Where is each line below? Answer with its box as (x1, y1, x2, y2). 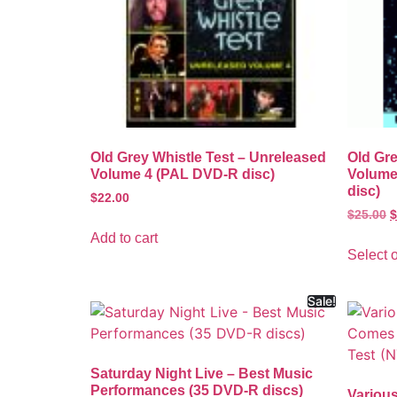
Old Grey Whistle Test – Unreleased (90, 150, 326, 165)
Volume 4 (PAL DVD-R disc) (90, 167, 275, 182)
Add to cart (90, 230, 158, 245)
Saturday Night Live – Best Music (90, 365, 313, 381)
